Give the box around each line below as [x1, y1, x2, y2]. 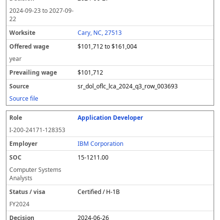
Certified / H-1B [78, 188, 120, 196]
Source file [9, 94, 38, 103]
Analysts [9, 174, 32, 182]
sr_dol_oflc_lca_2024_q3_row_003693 [78, 82, 178, 90]
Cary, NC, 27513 [78, 28, 122, 37]
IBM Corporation [78, 139, 124, 148]
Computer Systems [9, 165, 61, 174]
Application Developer [78, 113, 143, 122]
